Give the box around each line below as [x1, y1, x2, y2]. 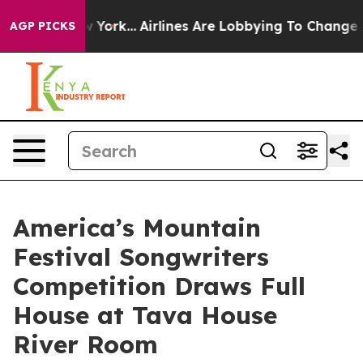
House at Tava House [13, 300, 277, 331]
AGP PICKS [10, 19, 75, 33]
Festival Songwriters [13, 241, 269, 272]
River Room [13, 329, 158, 360]
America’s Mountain [13, 212, 261, 243]
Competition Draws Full [13, 271, 305, 301]
